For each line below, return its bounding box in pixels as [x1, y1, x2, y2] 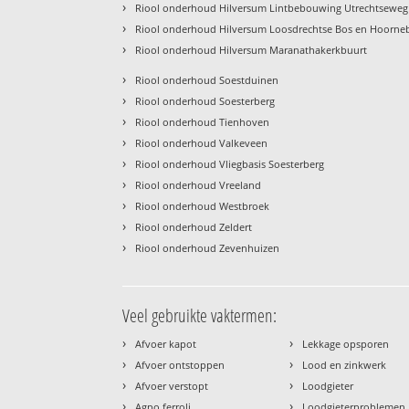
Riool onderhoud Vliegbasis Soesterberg [135, 156, 325, 171]
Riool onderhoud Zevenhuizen [135, 240, 280, 255]
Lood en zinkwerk [302, 357, 387, 372]
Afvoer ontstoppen [135, 357, 225, 372]
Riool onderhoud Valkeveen [135, 135, 268, 150]
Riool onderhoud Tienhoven [135, 114, 270, 129]
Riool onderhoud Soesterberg [135, 93, 276, 108]
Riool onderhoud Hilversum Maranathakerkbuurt [135, 42, 368, 57]
